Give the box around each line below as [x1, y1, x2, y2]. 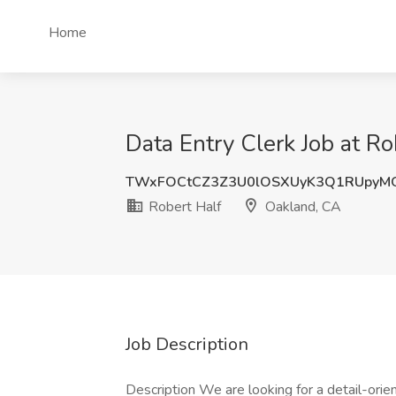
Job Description [126, 332, 248, 356]
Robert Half [145, 197, 221, 217]
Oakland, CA [262, 197, 341, 217]
